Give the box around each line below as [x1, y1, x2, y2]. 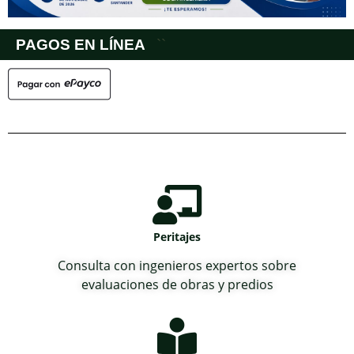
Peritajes [153, 228, 201, 244]
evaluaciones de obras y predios [81, 275, 273, 293]
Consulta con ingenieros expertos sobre [58, 256, 296, 274]
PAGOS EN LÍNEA [16, 36, 149, 53]
